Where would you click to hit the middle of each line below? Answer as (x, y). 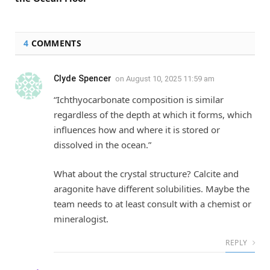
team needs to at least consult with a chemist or (152, 203)
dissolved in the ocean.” (102, 145)
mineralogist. (81, 218)
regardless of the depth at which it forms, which (153, 115)
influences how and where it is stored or (137, 130)
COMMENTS (55, 43)
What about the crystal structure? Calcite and (146, 173)
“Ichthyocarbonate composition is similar (139, 99)
